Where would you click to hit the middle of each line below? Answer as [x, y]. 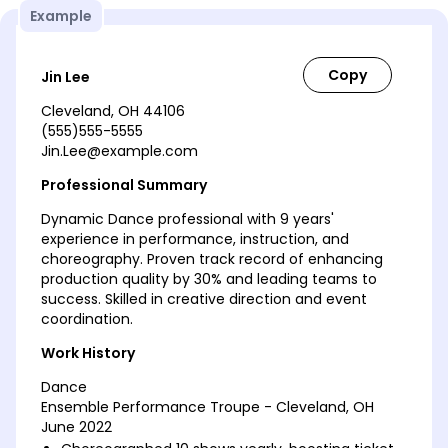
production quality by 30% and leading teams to [209, 278]
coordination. [87, 318]
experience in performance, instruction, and [195, 238]
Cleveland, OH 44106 [113, 110]
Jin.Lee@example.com [119, 150]
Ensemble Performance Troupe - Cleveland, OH [207, 406]
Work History [88, 352]
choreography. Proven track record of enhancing [212, 258]
